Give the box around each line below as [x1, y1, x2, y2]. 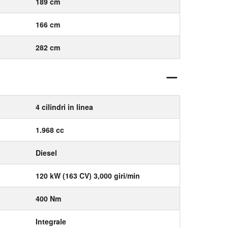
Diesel [36, 148, 57, 158]
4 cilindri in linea [36, 102, 93, 112]
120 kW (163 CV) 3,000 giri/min [36, 170, 140, 181]
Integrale [36, 216, 66, 226]
